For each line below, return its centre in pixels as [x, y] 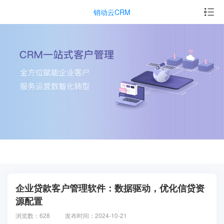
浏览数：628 [33, 215]
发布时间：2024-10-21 [96, 215]
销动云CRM [112, 12]
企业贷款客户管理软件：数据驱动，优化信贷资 [110, 188]
